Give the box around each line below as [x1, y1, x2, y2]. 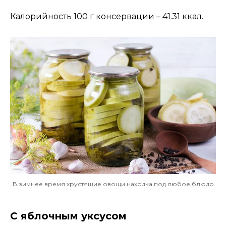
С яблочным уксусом [10, 209, 127, 222]
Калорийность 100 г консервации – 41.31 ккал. [10, 11, 203, 21]
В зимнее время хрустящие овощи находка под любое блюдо [12, 180, 214, 188]
